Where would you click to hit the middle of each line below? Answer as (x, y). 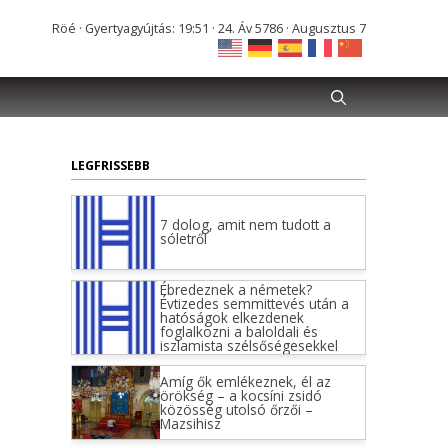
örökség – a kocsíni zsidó (240, 395)
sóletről (183, 239)
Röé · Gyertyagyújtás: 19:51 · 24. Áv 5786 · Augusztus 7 (209, 28)
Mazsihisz (190, 423)
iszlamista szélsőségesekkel (248, 345)
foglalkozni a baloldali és (238, 331)
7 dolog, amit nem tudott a (245, 225)
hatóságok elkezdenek (231, 317)
